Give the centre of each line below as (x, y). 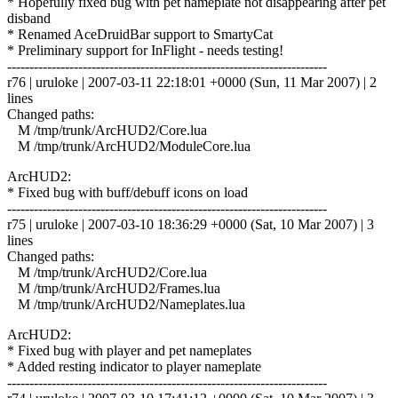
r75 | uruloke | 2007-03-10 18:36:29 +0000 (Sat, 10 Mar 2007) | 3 (191, 224)
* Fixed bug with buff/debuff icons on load (127, 192)
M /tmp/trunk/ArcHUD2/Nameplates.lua (126, 304)
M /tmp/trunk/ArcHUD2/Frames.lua (114, 288)
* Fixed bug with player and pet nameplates (129, 350)
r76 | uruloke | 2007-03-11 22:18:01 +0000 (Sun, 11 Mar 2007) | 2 (192, 82)
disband (29, 18)
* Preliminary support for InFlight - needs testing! (145, 50)
